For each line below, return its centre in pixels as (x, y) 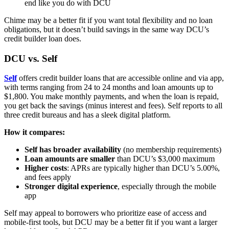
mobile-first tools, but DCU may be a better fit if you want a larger (111, 222)
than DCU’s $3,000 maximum (165, 159)
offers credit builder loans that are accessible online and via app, (120, 78)
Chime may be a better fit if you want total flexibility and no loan (108, 20)
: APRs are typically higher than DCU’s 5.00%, (143, 168)
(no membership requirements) (171, 150)
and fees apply (48, 177)
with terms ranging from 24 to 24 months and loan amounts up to (109, 87)
